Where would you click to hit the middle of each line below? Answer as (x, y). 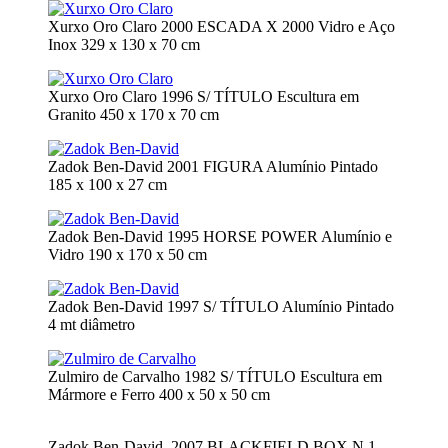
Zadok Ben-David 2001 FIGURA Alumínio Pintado (213, 166)
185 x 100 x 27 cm (107, 184)
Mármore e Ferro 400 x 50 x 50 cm (159, 394)
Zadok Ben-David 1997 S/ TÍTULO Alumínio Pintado (221, 306)
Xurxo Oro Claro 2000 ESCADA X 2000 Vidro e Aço (221, 26)
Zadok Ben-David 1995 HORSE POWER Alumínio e (220, 236)
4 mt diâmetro (91, 324)
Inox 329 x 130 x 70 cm (124, 44)
